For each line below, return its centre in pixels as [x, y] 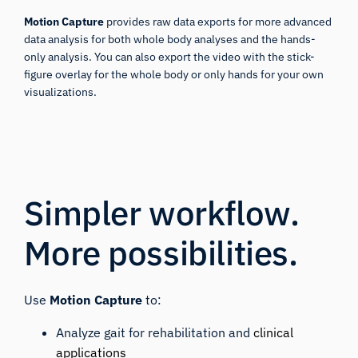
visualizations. [61, 91]
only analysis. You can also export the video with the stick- [170, 56]
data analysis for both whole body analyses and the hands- [170, 39]
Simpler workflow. [162, 213]
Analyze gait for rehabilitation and [155, 332]
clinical [274, 332]
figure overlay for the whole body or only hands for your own [174, 74]
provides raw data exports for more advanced [218, 21]
